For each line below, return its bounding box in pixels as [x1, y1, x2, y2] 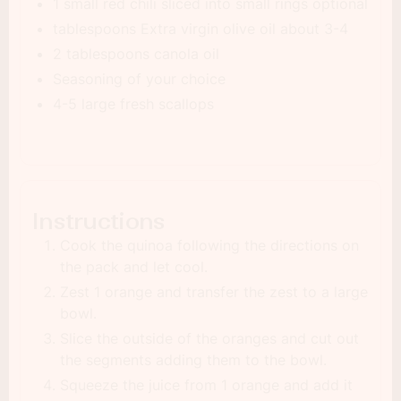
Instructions [31, 208, 166, 235]
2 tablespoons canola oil [53, 45, 219, 63]
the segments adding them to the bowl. [60, 351, 327, 369]
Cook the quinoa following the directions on [60, 236, 359, 254]
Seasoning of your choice [53, 70, 226, 88]
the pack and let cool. [60, 258, 208, 276]
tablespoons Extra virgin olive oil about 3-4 [53, 20, 348, 38]
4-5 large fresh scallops [53, 95, 214, 113]
